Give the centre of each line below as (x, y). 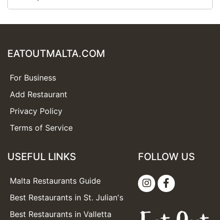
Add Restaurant (39, 95)
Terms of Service (41, 128)
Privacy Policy (36, 111)
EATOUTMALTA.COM (56, 54)
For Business (33, 78)
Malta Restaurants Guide (55, 181)
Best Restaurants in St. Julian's (67, 198)
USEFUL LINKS (42, 157)
